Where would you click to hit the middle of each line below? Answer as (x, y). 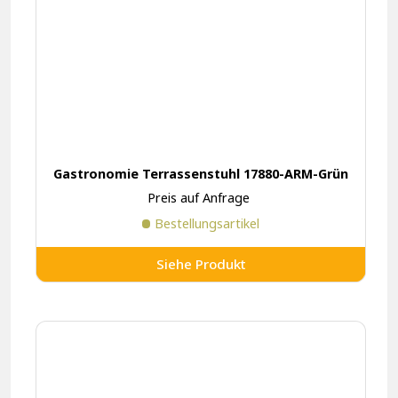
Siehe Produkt (201, 264)
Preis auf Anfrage (199, 197)
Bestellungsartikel (207, 223)
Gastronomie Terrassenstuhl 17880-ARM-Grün (201, 174)
